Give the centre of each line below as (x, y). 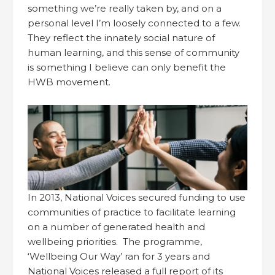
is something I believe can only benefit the (127, 68)
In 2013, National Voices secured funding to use (137, 198)
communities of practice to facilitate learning (132, 212)
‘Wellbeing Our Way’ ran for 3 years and (119, 257)
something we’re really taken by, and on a (125, 9)
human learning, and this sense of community (134, 53)
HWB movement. (69, 82)
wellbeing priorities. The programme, (115, 242)
